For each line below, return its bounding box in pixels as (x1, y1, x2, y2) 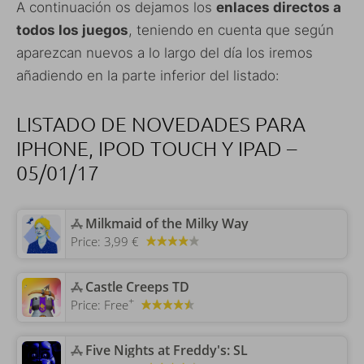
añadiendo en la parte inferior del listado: (16, 67, 279, 84)
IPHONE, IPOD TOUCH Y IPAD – (16, 136, 297, 161)
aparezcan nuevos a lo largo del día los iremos (16, 45, 313, 62)
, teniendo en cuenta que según (128, 22, 334, 39)
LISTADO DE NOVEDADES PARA (16, 111, 305, 136)
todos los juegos (16, 22, 128, 39)
